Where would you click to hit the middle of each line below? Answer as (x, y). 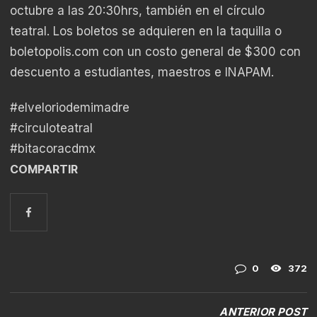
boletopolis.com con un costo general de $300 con (155, 51)
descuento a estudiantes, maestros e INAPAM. (142, 72)
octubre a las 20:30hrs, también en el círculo (137, 10)
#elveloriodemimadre (70, 107)
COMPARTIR (44, 169)
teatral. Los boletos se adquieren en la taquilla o (146, 31)
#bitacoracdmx (53, 148)
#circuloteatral (51, 128)
